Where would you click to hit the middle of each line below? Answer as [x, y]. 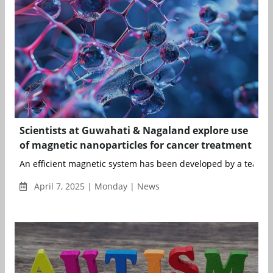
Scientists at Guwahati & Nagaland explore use [134, 131]
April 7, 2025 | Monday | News [96, 186]
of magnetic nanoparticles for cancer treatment [136, 145]
